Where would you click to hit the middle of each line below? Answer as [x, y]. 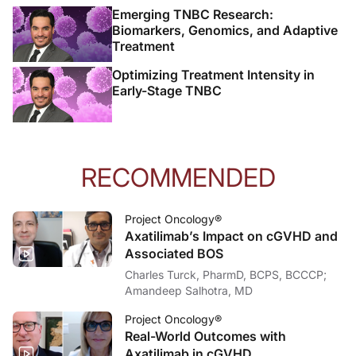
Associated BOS [174, 253]
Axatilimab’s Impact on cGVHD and [231, 236]
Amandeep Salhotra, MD [189, 290]
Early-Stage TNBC [167, 90]
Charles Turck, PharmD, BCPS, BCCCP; [226, 274]
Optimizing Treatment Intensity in [213, 74]
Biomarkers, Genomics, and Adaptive [225, 30]
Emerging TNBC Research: [193, 14]
